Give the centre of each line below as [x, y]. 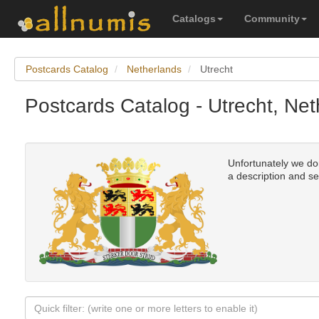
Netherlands [154, 69]
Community [272, 19]
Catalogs [194, 19]
